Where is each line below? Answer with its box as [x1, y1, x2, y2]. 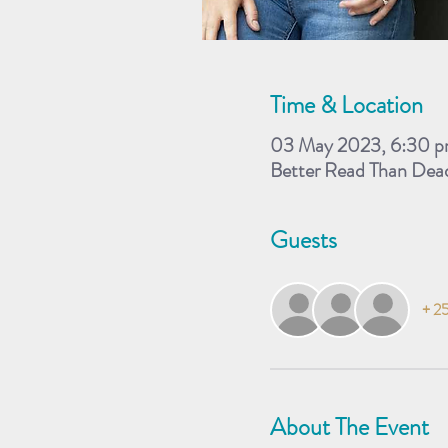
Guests [270, 222, 337, 257]
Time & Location [270, 87, 423, 122]
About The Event [270, 409, 429, 444]
